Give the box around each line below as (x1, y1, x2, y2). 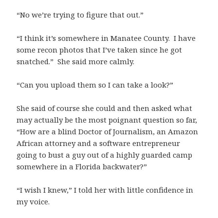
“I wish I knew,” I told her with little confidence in (17, 185, 194, 195)
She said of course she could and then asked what (17, 103, 193, 113)
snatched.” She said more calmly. (17, 56, 135, 67)
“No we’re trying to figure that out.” (17, 10, 144, 20)
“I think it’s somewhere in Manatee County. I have (17, 33, 196, 43)
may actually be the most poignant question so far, (17, 115, 198, 125)
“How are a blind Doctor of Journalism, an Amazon (17, 127, 199, 137)
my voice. (17, 197, 50, 207)
